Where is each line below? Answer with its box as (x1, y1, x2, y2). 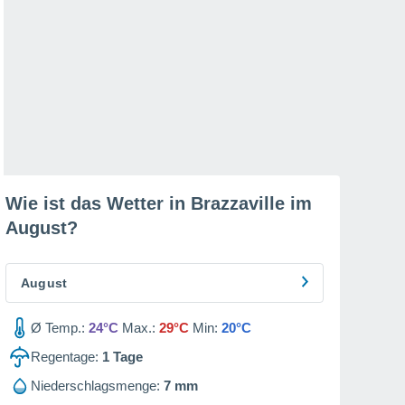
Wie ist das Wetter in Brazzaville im (5, 193, 312, 213)
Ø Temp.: (31, 320, 85, 335)
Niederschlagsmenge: (31, 378, 160, 393)
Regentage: (31, 349, 99, 364)
